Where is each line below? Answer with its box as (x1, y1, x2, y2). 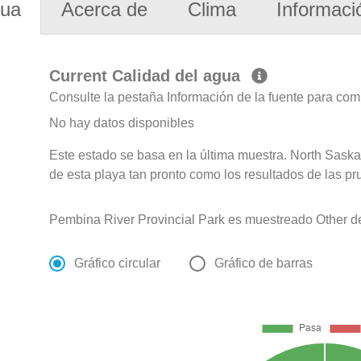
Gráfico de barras (214, 256, 313, 271)
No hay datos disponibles (49, 116, 195, 131)
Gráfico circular (74, 256, 161, 271)
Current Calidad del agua (49, 67, 246, 85)
